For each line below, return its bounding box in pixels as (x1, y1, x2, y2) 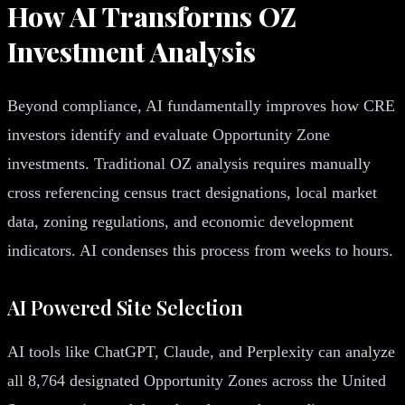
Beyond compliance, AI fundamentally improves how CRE (7, 96, 395, 115)
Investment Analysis (7, 33, 256, 70)
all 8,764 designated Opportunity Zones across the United (7, 371, 386, 390)
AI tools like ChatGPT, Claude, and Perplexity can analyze (7, 342, 395, 361)
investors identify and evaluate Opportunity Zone (7, 125, 330, 144)
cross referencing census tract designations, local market (7, 183, 377, 202)
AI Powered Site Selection (7, 293, 243, 321)
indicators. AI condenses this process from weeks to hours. (7, 240, 393, 259)
